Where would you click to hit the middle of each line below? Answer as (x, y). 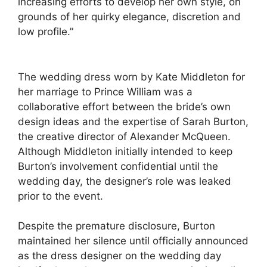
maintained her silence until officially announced (133, 241)
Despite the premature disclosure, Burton (117, 226)
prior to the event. (60, 196)
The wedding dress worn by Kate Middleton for (131, 77)
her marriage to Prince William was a (105, 91)
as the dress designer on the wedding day (119, 256)
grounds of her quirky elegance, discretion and (129, 16)
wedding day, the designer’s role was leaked (125, 181)
